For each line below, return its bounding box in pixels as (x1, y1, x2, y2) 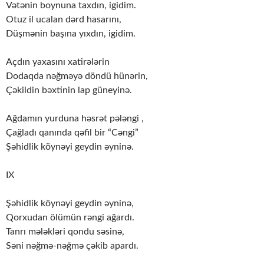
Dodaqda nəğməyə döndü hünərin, (6, 71, 148, 81)
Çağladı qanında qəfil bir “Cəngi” (6, 127, 138, 137)
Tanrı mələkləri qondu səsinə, (6, 226, 124, 236)
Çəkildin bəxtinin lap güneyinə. (6, 85, 132, 95)
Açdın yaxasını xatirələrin (6, 57, 110, 67)
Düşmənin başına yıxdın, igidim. (6, 28, 136, 38)
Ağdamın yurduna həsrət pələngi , (6, 113, 144, 123)
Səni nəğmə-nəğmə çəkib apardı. (6, 240, 138, 250)
